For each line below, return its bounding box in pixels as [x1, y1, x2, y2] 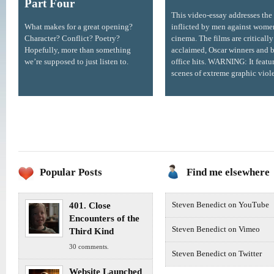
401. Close [69, 201, 111, 211]
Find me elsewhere [187, 166, 270, 179]
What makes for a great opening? [24, 23, 133, 31]
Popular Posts [40, 166, 102, 179]
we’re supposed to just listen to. [24, 57, 128, 66]
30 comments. [69, 243, 109, 251]
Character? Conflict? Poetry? [24, 34, 120, 43]
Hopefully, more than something [24, 46, 131, 54]
